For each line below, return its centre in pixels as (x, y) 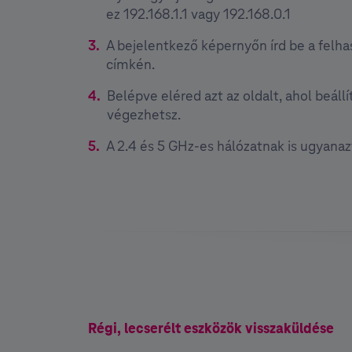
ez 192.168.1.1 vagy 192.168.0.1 (198, 13)
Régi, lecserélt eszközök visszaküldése (211, 328)
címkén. (130, 64)
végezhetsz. (144, 114)
